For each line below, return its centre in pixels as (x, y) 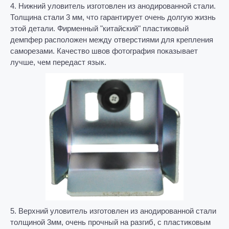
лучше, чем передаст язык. (58, 62)
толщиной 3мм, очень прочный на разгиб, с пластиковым (110, 222)
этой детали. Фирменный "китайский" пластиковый (99, 29)
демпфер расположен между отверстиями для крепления (112, 40)
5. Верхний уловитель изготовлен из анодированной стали (113, 211)
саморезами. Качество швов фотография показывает (104, 51)
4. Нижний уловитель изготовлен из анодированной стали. (113, 6)
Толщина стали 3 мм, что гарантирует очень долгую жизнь (113, 17)
